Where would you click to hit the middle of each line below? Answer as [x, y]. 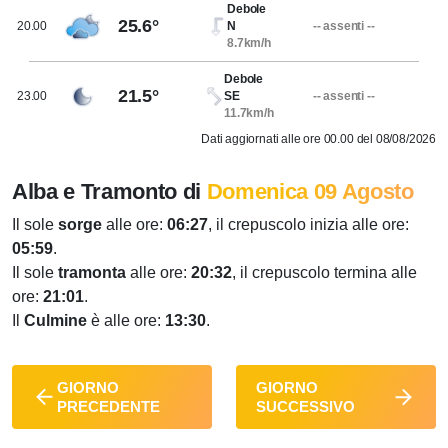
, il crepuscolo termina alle [324, 272]
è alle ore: [126, 320]
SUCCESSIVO [305, 406]
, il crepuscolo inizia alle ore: [308, 224]
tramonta [92, 272]
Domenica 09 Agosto [310, 191]
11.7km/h [249, 113]
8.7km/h [249, 43]
